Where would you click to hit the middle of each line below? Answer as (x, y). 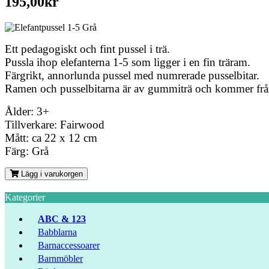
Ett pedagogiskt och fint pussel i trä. (87, 49)
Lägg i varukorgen (51, 174)
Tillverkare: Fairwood (55, 124)
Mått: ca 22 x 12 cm (51, 138)
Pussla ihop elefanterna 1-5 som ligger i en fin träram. (128, 62)
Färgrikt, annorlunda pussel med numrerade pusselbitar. (132, 75)
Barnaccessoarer (69, 245)
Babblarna (57, 232)
